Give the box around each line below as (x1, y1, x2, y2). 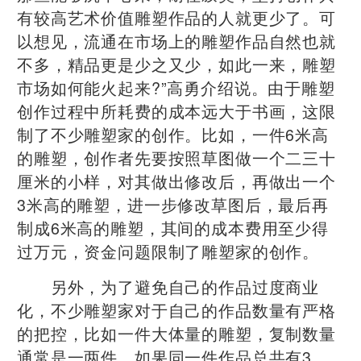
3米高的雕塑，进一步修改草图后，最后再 (17, 192, 329, 216)
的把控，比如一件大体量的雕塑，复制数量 (17, 321, 336, 345)
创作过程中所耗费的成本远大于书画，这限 (17, 98, 336, 122)
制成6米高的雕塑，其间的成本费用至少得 (17, 215, 329, 239)
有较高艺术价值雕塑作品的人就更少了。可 (17, 5, 336, 29)
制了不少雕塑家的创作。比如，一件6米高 (17, 122, 329, 146)
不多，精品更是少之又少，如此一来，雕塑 (17, 52, 336, 76)
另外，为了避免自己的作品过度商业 (17, 274, 320, 298)
